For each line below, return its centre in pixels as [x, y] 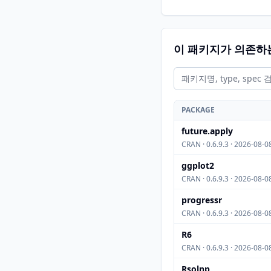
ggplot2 [198, 165]
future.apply [207, 131]
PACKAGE [198, 110]
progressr [202, 200]
